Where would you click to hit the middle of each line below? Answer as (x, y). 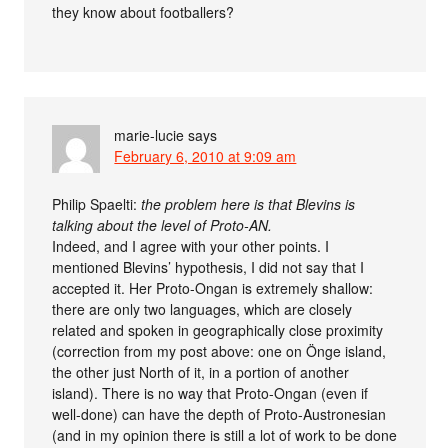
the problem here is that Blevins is (248, 203)
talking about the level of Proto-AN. (162, 224)
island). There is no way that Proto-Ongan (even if (210, 392)
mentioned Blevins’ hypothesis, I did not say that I (208, 266)
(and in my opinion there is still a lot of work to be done (225, 434)
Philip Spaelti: (97, 203)
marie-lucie (149, 134)
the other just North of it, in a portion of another (201, 371)
